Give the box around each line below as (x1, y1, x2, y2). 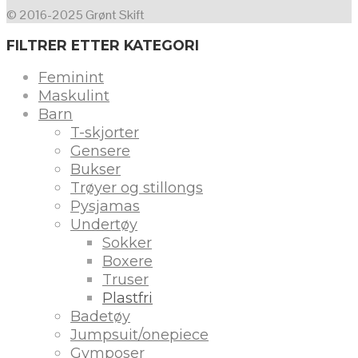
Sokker (102, 234, 152, 253)
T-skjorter (70, 124, 139, 142)
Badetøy (70, 308, 130, 326)
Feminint (38, 69, 104, 87)
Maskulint (38, 87, 109, 105)
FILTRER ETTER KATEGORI (6, 37, 199, 54)
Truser (102, 271, 149, 289)
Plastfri (102, 289, 153, 308)
